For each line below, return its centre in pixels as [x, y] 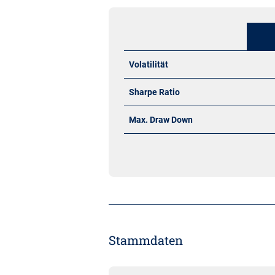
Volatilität [149, 64]
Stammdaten [146, 240]
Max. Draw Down [161, 120]
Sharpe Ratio [154, 92]
